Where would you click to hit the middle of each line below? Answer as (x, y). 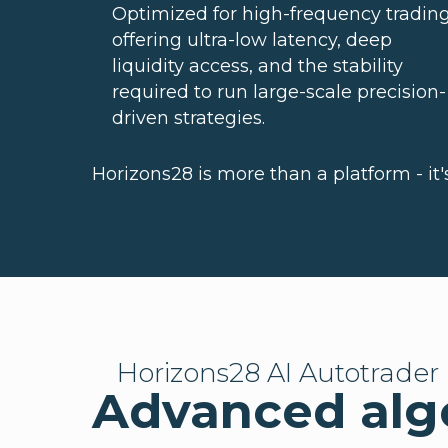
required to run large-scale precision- (279, 92)
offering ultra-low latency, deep (252, 40)
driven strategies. (188, 118)
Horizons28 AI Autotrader (278, 373)
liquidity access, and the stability (257, 66)
